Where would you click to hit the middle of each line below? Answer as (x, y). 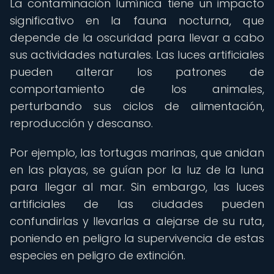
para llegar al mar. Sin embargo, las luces (137, 187)
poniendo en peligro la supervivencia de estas (137, 238)
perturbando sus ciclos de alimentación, (137, 106)
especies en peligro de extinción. (98, 255)
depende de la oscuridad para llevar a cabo (137, 38)
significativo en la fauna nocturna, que (137, 20)
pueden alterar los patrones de (137, 72)
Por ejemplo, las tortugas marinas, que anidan (137, 153)
